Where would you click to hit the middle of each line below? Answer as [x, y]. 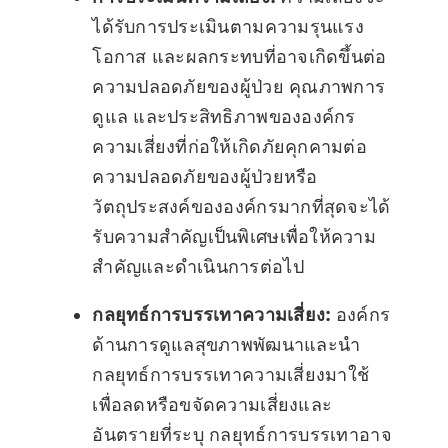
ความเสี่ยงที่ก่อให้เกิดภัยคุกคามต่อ [229, 147]
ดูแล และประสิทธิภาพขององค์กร [224, 117]
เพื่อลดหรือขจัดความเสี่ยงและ [212, 405]
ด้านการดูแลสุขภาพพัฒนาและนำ [226, 345]
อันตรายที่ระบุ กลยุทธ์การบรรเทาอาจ [242, 435]
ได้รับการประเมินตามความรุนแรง [228, 27]
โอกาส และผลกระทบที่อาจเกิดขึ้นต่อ [239, 57]
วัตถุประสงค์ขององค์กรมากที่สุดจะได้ [241, 207]
